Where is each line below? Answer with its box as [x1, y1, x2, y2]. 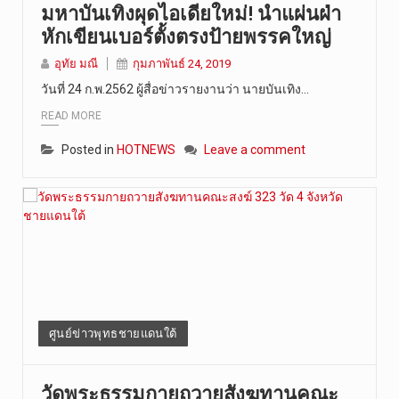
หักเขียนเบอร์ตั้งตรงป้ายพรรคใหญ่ [41, 25, 331, 48]
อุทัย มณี [54, 56, 98, 70]
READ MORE [41, 110, 102, 123]
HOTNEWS [117, 142, 175, 158]
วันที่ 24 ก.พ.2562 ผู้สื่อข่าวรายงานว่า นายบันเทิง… [41, 81, 309, 96]
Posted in [61, 142, 117, 158]
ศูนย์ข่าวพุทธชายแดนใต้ [49, 327, 177, 341]
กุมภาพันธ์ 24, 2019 [133, 56, 231, 70]
